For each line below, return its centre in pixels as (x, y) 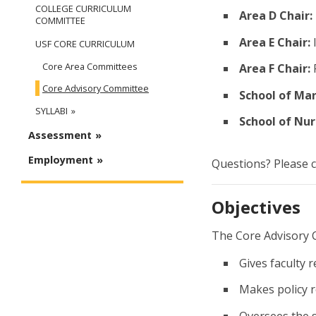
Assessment (60, 135)
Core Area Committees (90, 67)
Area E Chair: (275, 42)
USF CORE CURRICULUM (85, 44)
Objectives (256, 207)
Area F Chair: (275, 69)
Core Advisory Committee (96, 89)
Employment (61, 160)
